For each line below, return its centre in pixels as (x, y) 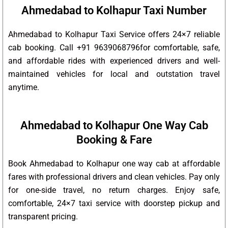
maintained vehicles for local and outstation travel (114, 74)
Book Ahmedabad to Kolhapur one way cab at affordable (114, 164)
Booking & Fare (114, 140)
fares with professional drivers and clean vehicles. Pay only (114, 177)
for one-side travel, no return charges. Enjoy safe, (114, 190)
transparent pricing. (43, 217)
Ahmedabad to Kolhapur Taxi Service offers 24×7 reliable (114, 35)
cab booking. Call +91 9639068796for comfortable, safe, (114, 48)
